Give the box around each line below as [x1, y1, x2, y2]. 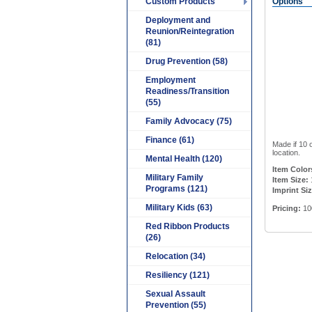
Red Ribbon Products [146, 221, 230, 231]
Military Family [146, 173, 203, 182]
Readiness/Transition [146, 86, 229, 96]
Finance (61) [146, 135, 194, 145]
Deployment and [146, 15, 210, 25]
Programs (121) [146, 184, 208, 194]
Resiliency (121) [146, 270, 210, 280]
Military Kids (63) [146, 203, 212, 212]
